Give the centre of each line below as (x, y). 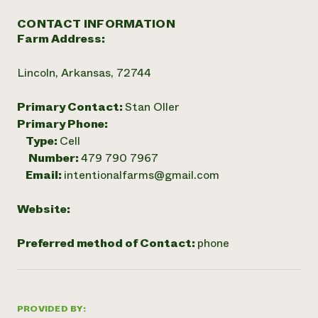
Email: (40, 175)
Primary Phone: (62, 124)
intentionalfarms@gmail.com (142, 175)
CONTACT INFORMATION (97, 24)
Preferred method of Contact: (107, 243)
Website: (44, 209)
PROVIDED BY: (51, 309)
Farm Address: (61, 39)
